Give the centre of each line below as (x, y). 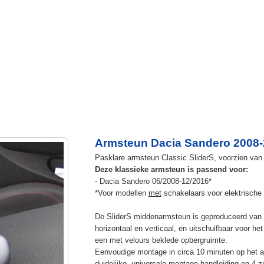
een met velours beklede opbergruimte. (161, 240)
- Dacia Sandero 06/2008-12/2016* (153, 181)
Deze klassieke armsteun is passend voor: (171, 169)
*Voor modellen (121, 193)
